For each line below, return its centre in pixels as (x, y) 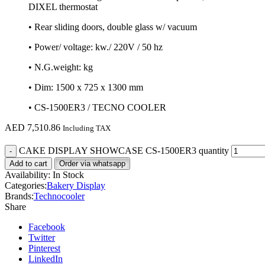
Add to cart (28, 164)
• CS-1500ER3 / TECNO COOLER (97, 108)
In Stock (68, 175)
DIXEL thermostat (63, 7)
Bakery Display (76, 186)
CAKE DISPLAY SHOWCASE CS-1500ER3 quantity (124, 151)
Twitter (42, 238)
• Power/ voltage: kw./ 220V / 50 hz (96, 47)
